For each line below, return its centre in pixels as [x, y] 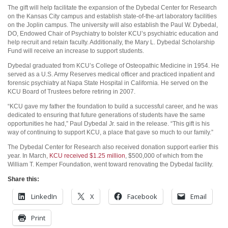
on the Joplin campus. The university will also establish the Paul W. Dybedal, [113, 25]
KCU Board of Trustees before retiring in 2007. [72, 91]
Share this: [23, 179]
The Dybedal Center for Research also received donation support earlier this [113, 147]
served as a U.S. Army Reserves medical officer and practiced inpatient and [111, 74]
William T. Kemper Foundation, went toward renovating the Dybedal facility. [110, 164]
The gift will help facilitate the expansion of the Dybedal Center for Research [112, 7]
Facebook [142, 196]
